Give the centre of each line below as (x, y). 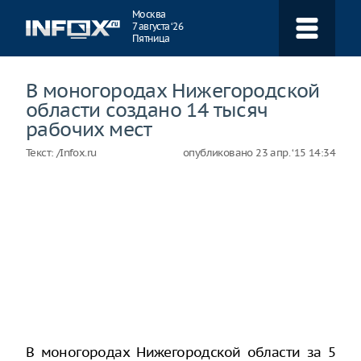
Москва (149, 14)
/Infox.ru (76, 153)
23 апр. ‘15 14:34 (295, 153)
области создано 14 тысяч (147, 110)
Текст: (41, 153)
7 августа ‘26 (158, 26)
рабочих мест (89, 129)
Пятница (151, 38)
